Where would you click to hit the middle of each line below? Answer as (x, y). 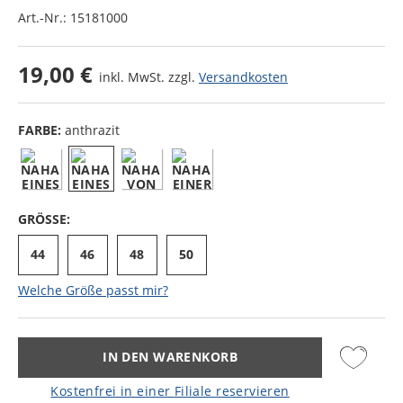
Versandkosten (243, 76)
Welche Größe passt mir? (93, 290)
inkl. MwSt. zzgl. (149, 76)
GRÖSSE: (44, 219)
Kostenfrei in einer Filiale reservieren (170, 390)
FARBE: (41, 130)
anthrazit (92, 130)
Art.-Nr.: (44, 17)
